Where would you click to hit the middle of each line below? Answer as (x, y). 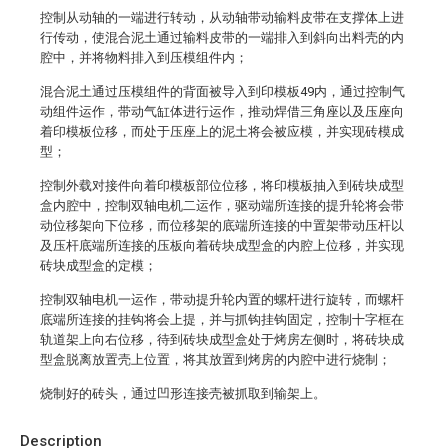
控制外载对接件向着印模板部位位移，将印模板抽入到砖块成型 (222, 185)
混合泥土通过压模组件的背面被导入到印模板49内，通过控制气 (222, 91)
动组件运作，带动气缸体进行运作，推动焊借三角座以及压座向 (222, 111)
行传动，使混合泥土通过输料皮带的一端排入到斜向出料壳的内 (222, 37)
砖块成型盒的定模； (98, 265)
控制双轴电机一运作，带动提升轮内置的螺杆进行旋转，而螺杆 (222, 299)
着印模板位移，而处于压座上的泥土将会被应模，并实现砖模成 (222, 131)
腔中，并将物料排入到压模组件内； (144, 57)
